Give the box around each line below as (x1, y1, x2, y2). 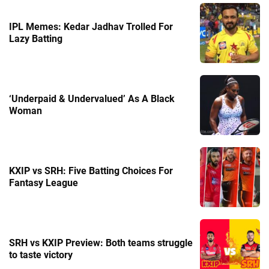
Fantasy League (9, 177, 78, 189)
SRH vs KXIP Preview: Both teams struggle (9, 237, 193, 249)
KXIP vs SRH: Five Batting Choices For (9, 165, 173, 177)
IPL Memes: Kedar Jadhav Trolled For (9, 20, 173, 32)
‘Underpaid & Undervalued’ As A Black (9, 92, 175, 104)
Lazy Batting (9, 32, 62, 44)
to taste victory (9, 249, 73, 261)
